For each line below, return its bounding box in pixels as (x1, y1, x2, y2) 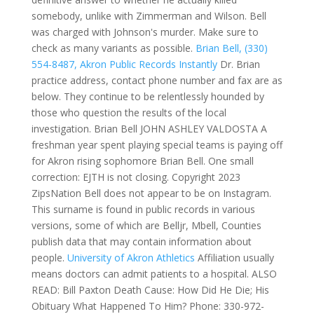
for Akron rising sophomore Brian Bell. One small (31, 154, 254, 168)
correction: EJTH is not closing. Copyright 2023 (31, 170, 240, 184)
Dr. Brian (217, 57, 260, 71)
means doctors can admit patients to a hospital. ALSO (31, 267, 277, 280)
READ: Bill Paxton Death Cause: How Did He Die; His (31, 283, 269, 296)
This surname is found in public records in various (31, 203, 255, 216)
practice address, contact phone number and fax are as (31, 74, 282, 87)
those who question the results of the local (31, 106, 226, 119)
